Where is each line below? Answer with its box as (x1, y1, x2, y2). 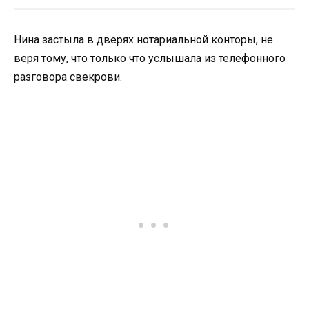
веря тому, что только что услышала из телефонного (14, 52, 286, 65)
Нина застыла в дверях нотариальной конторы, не (14, 33, 273, 46)
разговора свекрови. (14, 70, 122, 83)
